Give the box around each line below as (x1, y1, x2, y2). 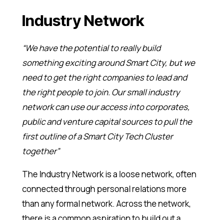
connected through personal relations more (22, 183, 187, 195)
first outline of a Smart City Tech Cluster (22, 131, 173, 142)
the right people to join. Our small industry (22, 86, 180, 98)
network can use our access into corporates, (22, 101, 190, 113)
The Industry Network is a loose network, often (22, 168, 196, 180)
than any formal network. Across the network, (22, 198, 191, 210)
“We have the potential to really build (22, 42, 161, 54)
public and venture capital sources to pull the (22, 116, 192, 128)
